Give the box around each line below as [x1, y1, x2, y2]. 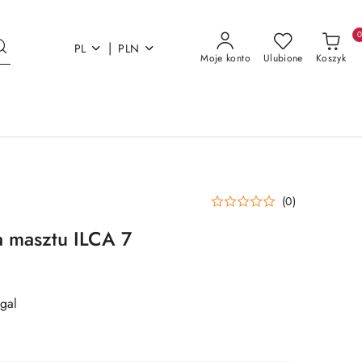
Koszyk [315, 51, 346, 65]
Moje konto [200, 51, 250, 65]
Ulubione [263, 51, 303, 65]
